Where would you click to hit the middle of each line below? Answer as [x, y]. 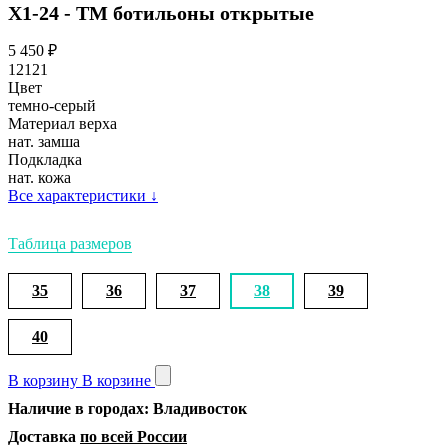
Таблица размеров [70, 243]
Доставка [44, 436]
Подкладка [45, 159]
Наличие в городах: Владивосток [127, 408]
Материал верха [62, 123]
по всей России [133, 436]
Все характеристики [77, 195]
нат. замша [44, 141]
